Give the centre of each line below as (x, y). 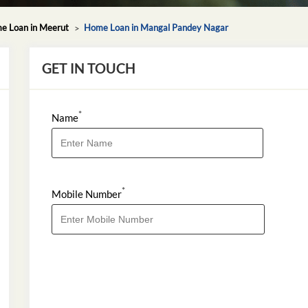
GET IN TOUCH (89, 68)
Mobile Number (87, 194)
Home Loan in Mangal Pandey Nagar (156, 27)
